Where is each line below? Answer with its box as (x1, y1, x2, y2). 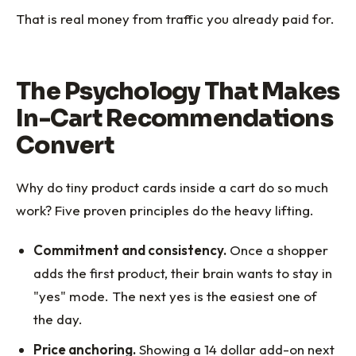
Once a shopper (226, 242, 329, 259)
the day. (33, 311, 83, 328)
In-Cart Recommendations (16, 103, 333, 133)
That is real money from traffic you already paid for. (16, 10, 335, 27)
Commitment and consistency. (33, 242, 227, 259)
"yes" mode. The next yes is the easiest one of (33, 288, 318, 305)
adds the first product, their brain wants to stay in (33, 265, 333, 282)
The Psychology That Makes (16, 75, 340, 106)
